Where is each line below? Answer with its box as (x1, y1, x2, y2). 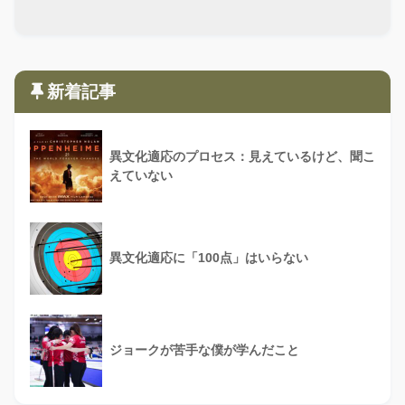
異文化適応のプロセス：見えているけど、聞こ (109, 148, 375, 164)
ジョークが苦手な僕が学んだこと (109, 342, 299, 357)
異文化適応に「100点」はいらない (109, 250, 308, 265)
